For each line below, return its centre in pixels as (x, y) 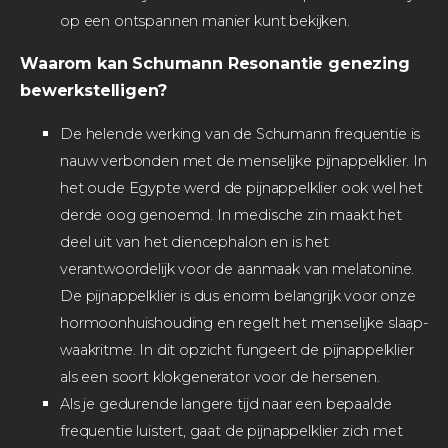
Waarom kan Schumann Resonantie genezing (215, 63)
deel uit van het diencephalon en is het (194, 241)
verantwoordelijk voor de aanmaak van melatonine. (237, 268)
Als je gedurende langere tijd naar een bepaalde (226, 403)
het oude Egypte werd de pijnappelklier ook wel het (241, 187)
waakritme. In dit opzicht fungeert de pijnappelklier (237, 349)
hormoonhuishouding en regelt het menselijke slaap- (244, 322)
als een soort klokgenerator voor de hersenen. (220, 376)
